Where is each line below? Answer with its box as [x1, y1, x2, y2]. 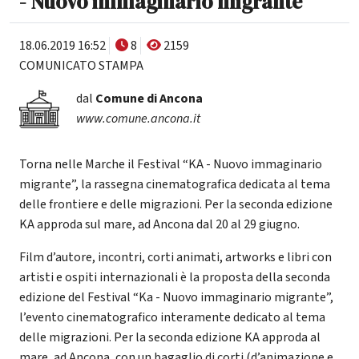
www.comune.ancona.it [75, 109, 200, 127]
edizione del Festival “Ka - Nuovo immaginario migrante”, [19, 288, 333, 306]
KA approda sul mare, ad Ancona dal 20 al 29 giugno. [19, 215, 300, 233]
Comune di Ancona [95, 89, 203, 107]
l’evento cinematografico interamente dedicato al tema [19, 308, 325, 326]
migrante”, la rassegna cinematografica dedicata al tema [19, 175, 330, 193]
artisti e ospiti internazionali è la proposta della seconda [19, 268, 330, 286]
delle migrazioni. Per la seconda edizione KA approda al [19, 328, 321, 346]
